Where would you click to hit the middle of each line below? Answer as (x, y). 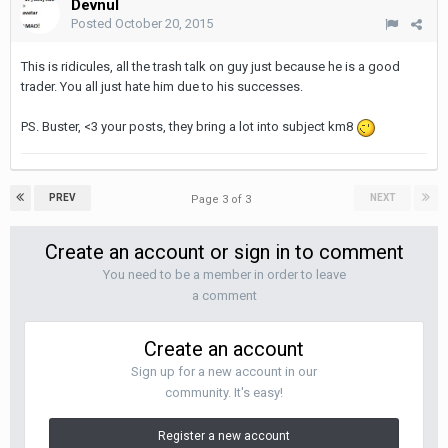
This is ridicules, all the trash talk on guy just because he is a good (210, 66)
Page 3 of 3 (224, 199)
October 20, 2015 (164, 23)
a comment (224, 295)
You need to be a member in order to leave (224, 274)
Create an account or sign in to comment (224, 252)
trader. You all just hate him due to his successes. (162, 86)
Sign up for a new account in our (224, 371)
